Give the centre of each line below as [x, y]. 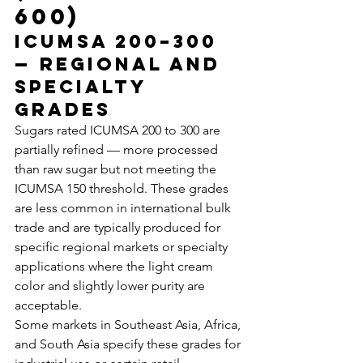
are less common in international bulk [124, 208]
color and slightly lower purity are [111, 286]
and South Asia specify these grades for [129, 344]
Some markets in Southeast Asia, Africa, [129, 325]
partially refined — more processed [118, 149]
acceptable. [48, 305]
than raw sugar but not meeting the [117, 169]
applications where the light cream [115, 266]
